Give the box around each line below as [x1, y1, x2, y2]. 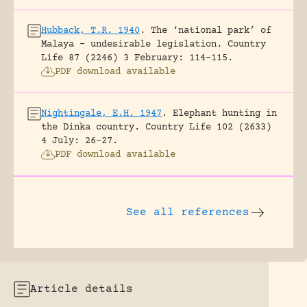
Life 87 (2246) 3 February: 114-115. [41, 52, 233, 64]
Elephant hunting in [173, 108, 277, 119]
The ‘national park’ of [151, 25, 271, 36]
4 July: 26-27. [41, 135, 118, 147]
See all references [126, 206, 249, 219]
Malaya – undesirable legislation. [41, 38, 222, 50]
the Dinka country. [41, 121, 140, 133]
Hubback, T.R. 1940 [41, 25, 140, 36]
